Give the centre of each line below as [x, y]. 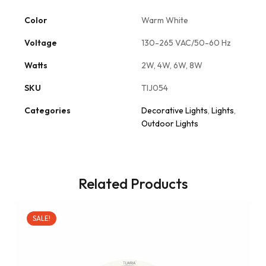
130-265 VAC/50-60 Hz [186, 43]
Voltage [41, 43]
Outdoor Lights [170, 124]
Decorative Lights [175, 111]
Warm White [165, 20]
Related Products [133, 184]
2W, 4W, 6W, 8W [172, 66]
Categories [47, 111]
